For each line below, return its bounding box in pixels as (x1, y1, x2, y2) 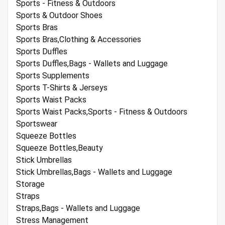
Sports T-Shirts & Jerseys (16, 83, 107, 93)
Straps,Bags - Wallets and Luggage (16, 203, 140, 213)
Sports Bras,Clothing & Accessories (16, 35, 141, 45)
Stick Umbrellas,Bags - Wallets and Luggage (16, 167, 172, 177)
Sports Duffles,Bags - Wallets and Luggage (16, 59, 168, 69)
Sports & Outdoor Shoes (16, 11, 102, 21)
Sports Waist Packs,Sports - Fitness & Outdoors (16, 107, 187, 117)
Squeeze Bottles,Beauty (16, 143, 103, 153)
